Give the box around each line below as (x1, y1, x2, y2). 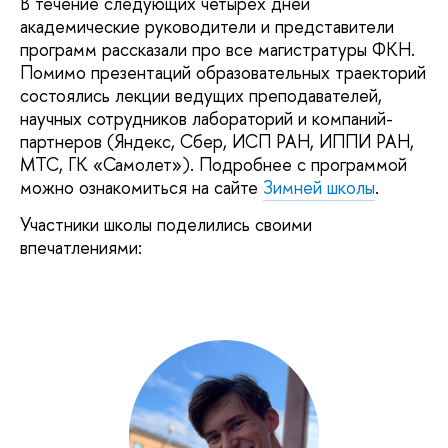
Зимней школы (263, 174, 375, 200)
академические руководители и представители (20, 13, 394, 39)
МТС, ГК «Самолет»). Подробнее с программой (20, 151, 407, 177)
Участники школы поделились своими (20, 211, 312, 237)
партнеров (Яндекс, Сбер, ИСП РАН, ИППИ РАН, (20, 128, 414, 154)
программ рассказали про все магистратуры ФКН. (20, 36, 415, 62)
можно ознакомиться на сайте (20, 174, 263, 200)
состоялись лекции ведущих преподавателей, (20, 82, 382, 108)
